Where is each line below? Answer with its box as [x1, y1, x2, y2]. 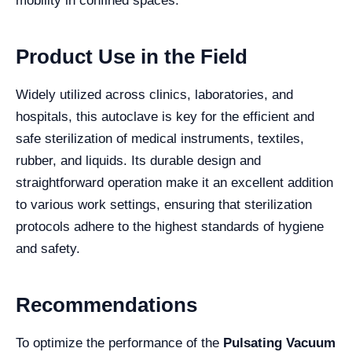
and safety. [16, 241, 80, 256]
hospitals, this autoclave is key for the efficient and [16, 109, 314, 124]
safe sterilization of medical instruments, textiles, [16, 131, 304, 146]
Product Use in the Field [16, 45, 247, 68]
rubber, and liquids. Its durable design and [16, 153, 261, 168]
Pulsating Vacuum [223, 335, 335, 350]
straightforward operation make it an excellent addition [16, 175, 333, 190]
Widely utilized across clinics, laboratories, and [16, 87, 293, 102]
